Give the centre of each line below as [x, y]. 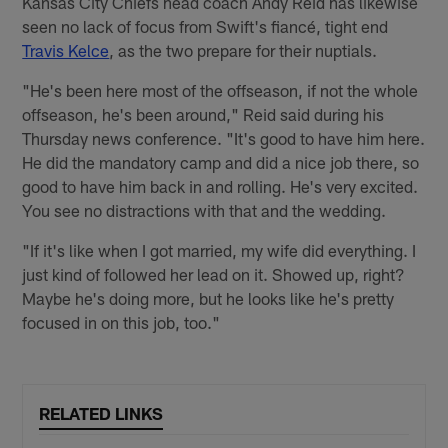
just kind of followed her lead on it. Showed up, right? [214, 274]
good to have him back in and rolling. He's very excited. [220, 186]
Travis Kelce [66, 50]
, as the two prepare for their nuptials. [243, 50]
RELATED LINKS [101, 413]
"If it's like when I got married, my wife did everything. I [219, 250]
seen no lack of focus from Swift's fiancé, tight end [205, 26]
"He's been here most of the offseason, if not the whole [220, 90]
